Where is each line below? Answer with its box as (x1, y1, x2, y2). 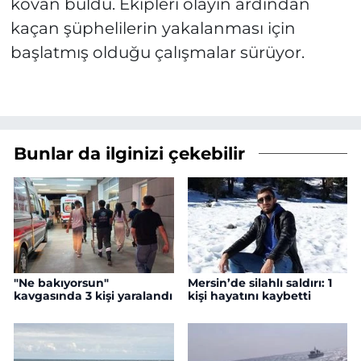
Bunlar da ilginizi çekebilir (14, 142, 245, 164)
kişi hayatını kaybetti (187, 288, 311, 304)
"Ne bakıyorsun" (14, 276, 109, 291)
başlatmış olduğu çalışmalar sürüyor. (10, 43, 305, 63)
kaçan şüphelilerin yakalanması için (10, 19, 296, 39)
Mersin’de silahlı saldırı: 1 (187, 276, 332, 291)
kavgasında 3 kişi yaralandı (14, 288, 172, 304)
